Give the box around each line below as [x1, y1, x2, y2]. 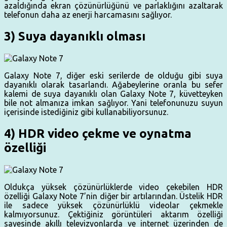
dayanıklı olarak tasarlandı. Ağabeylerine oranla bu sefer [4, 80, 223, 89]
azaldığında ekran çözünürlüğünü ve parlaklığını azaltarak [4, 1, 223, 11]
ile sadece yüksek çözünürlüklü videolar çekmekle [4, 200, 223, 210]
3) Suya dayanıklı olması [4, 29, 145, 43]
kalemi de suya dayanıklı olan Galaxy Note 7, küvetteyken [4, 89, 223, 98]
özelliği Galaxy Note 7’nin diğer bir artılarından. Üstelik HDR [4, 191, 223, 201]
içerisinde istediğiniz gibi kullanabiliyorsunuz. [4, 107, 168, 117]
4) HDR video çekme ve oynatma [4, 126, 192, 140]
